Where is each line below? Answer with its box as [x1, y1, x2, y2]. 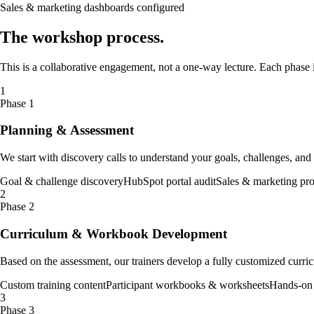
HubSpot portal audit [123, 175, 216, 188]
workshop [32, 27, 102, 46]
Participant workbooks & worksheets [106, 278, 269, 291]
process [102, 27, 160, 46]
